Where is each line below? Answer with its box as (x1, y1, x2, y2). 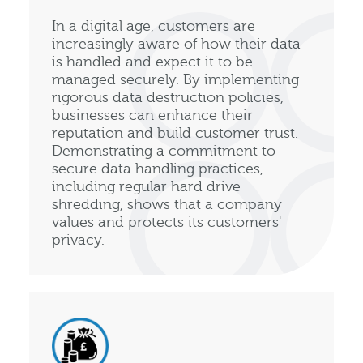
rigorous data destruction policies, (52, 88, 284, 106)
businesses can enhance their (52, 106, 253, 124)
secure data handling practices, (52, 160, 263, 177)
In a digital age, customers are (52, 17, 255, 35)
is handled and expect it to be (52, 53, 253, 70)
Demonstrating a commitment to (52, 142, 275, 160)
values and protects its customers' (52, 213, 281, 231)
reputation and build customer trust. (52, 124, 298, 142)
